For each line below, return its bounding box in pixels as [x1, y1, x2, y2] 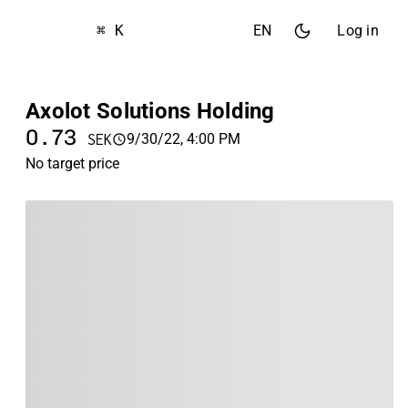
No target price [25, 155, 119, 172]
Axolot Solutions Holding [25, 98, 275, 124]
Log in [337, 22, 379, 39]
